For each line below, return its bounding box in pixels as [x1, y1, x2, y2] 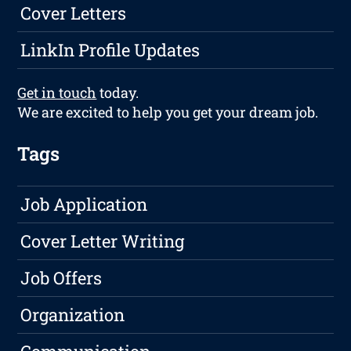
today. [96, 83, 139, 103]
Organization [20, 303, 125, 327]
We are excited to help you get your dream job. [17, 103, 319, 122]
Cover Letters [20, 2, 127, 25]
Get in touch [17, 83, 97, 103]
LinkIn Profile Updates [20, 38, 201, 62]
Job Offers [20, 266, 103, 290]
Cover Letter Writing [20, 230, 185, 253]
